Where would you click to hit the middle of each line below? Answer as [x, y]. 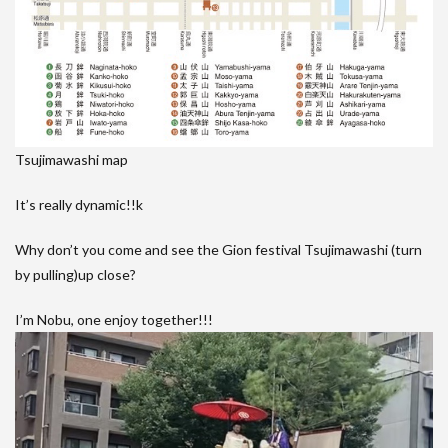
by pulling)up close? [75, 275]
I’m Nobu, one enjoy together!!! [114, 320]
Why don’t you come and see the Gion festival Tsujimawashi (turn [218, 250]
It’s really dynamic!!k [79, 205]
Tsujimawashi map [71, 160]
